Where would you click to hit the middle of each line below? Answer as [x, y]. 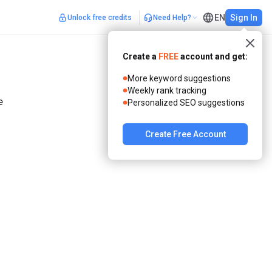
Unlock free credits [100, 17]
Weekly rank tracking [167, 90]
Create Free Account [185, 134]
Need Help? [172, 17]
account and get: [213, 56]
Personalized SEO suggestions [186, 102]
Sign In [244, 17]
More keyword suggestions [179, 78]
